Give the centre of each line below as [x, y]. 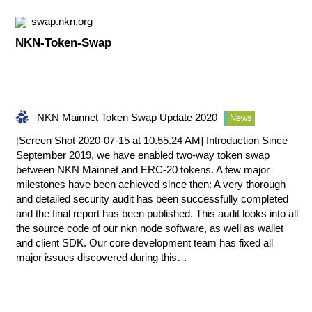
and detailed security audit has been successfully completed [152, 199]
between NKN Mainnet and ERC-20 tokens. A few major [143, 170]
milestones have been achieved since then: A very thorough [151, 185]
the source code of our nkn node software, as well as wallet [150, 228]
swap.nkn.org [62, 22]
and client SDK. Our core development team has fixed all [145, 243]
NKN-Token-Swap [63, 43]
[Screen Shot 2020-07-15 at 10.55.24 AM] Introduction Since [152, 141]
